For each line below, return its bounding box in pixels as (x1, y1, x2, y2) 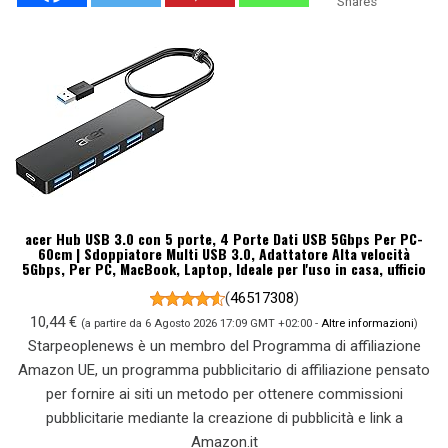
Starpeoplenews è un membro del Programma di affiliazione (27, 337, 421, 355)
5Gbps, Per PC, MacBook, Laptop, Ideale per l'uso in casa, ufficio (22, 258, 426, 279)
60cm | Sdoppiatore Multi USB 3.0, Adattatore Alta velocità (38, 243, 410, 264)
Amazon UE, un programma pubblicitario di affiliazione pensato (18, 361, 430, 379)
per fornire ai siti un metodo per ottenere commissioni (45, 385, 403, 403)
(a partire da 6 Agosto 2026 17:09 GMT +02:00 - (81, 316, 321, 330)
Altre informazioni (321, 316, 414, 330)
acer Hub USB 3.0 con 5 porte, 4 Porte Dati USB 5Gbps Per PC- (25, 228, 423, 249)
